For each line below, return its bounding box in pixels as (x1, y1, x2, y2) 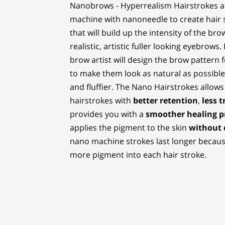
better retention (133, 95, 198, 106)
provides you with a (69, 108, 146, 120)
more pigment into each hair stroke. (69, 149, 206, 160)
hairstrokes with (69, 95, 133, 106)
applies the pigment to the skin (69, 122, 189, 133)
